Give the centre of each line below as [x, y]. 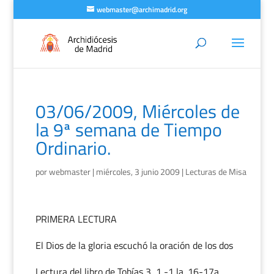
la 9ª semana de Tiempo [128, 130]
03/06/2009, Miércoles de [137, 111]
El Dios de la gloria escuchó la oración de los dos [134, 245]
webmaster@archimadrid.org [142, 9]
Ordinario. [73, 148]
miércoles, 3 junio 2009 [138, 172]
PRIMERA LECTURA [76, 219]
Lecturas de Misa [216, 172]
